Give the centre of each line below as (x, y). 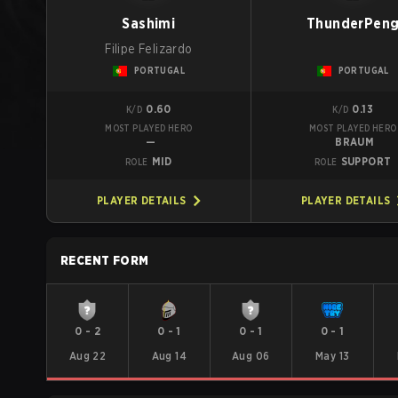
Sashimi (149, 24)
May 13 (332, 356)
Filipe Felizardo (149, 49)
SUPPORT (366, 161)
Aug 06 (251, 356)
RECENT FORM (105, 260)
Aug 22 (88, 356)
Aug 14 (169, 356)
